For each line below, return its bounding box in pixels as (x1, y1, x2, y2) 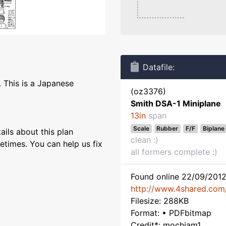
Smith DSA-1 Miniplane (131, 98, 221, 108)
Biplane (202, 125, 224, 132)
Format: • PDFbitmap (131, 208, 211, 218)
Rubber (156, 125, 179, 132)
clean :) (131, 135, 158, 145)
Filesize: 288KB (131, 196, 189, 206)
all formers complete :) (131, 147, 217, 157)
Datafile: (143, 62, 175, 72)
